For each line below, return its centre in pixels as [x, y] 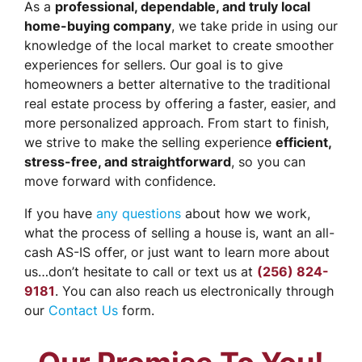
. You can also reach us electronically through [194, 291]
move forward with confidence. [120, 181]
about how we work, [246, 214]
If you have [60, 214]
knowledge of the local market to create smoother [179, 46]
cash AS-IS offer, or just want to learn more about [177, 253]
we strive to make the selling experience [150, 143]
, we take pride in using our [255, 26]
